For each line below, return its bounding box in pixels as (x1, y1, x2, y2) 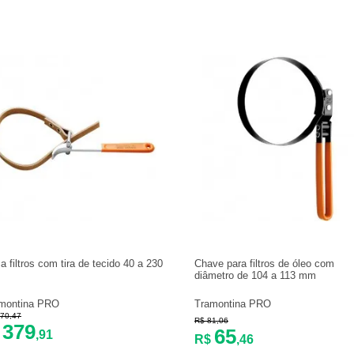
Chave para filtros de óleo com (194, 258, 334, 269)
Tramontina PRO (194, 298, 271, 310)
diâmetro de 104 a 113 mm (194, 269, 316, 281)
